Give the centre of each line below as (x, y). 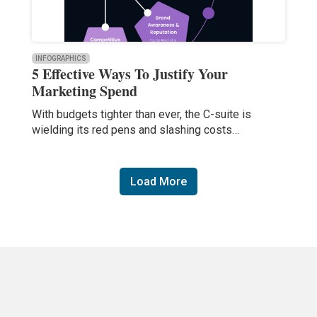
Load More (158, 182)
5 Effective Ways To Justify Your (129, 74)
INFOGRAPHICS (60, 59)
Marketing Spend (84, 91)
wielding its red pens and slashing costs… (135, 130)
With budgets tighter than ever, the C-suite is (141, 115)
